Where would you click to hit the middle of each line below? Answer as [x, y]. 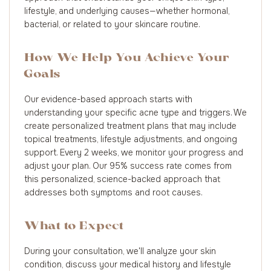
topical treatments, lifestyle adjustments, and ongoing [131, 139]
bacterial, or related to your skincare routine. [112, 24]
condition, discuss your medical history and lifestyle [128, 264]
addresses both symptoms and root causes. [113, 192]
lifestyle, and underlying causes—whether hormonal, [127, 11]
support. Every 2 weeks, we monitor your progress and [134, 152]
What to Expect [74, 227]
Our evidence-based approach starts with [108, 99]
